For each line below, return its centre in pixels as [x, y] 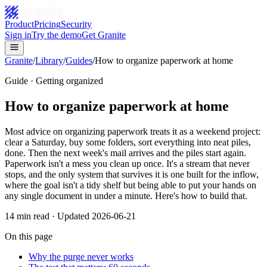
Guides [79, 60]
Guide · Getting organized [54, 81]
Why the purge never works [81, 256]
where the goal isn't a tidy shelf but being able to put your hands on [131, 185]
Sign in [18, 35]
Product [19, 24]
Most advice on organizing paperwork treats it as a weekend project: [133, 131]
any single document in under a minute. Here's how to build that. [126, 195]
